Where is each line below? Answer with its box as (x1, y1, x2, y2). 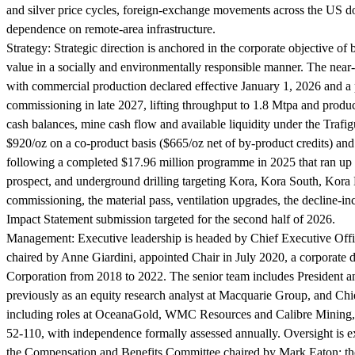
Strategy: (6, 41, 51, 55)
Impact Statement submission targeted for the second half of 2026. (6, 212, 335, 226)
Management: (6, 231, 74, 245)
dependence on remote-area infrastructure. (6, 22, 216, 36)
